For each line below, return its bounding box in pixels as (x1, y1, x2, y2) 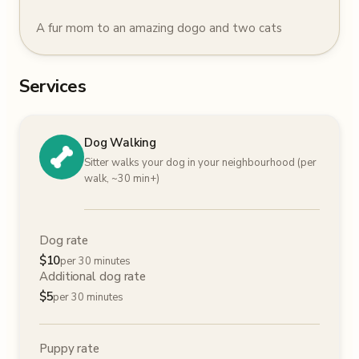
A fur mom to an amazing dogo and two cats (36, 20, 282, 36)
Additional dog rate (39, 268, 147, 284)
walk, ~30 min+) (84, 171, 159, 186)
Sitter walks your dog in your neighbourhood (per (84, 155, 317, 170)
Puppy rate (39, 341, 99, 357)
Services (19, 75, 87, 99)
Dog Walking (84, 135, 156, 151)
